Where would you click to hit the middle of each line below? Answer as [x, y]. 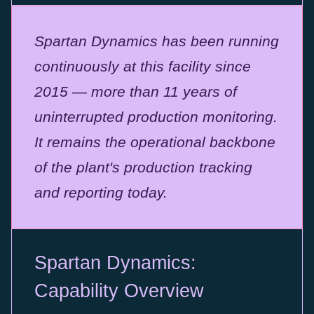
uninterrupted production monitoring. [156, 117]
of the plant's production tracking [143, 168]
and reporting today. [101, 193]
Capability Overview [119, 291]
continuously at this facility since [143, 67]
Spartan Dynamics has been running [157, 41]
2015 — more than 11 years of [136, 92]
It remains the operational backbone [155, 142]
